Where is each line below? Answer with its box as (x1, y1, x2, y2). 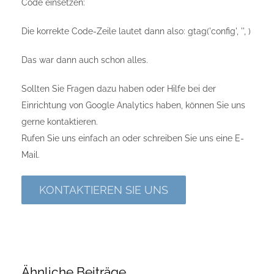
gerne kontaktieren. (21, 116, 98, 127)
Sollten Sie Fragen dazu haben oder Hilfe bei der (21, 83, 216, 94)
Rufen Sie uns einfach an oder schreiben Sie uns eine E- (21, 133, 244, 143)
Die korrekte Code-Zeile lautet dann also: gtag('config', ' (21, 26, 243, 36)
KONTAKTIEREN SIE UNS (39, 183, 168, 196)
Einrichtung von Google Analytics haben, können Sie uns (21, 100, 245, 110)
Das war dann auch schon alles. (21, 54, 148, 65)
